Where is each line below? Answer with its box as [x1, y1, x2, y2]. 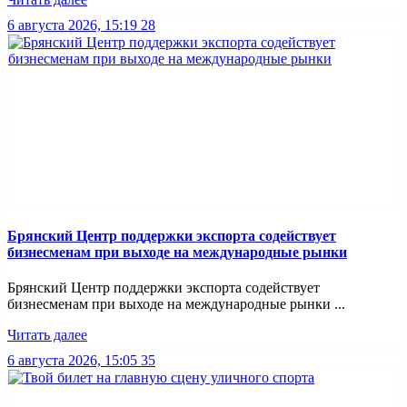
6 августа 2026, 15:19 [7, 17, 137, 34]
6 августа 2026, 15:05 [7, 352, 137, 368]
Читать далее [7, 326, 87, 342]
